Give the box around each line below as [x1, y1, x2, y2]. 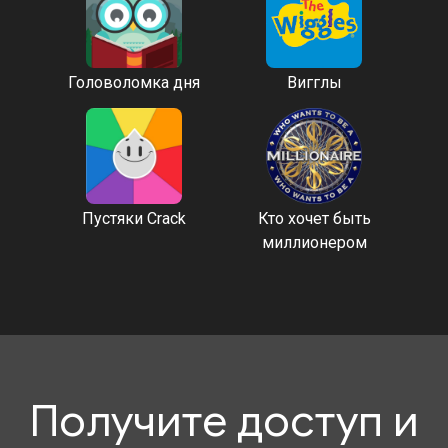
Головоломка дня [67, 73, 200, 92]
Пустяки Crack [81, 209, 186, 228]
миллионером [261, 233, 367, 252]
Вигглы [286, 73, 342, 92]
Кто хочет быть [257, 209, 371, 228]
